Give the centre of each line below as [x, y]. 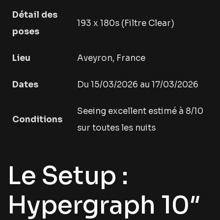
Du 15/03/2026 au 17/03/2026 [138, 85]
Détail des [35, 15]
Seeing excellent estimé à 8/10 [140, 111]
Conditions [37, 120]
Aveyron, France [111, 58]
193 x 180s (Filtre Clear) [126, 24]
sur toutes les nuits [116, 128]
